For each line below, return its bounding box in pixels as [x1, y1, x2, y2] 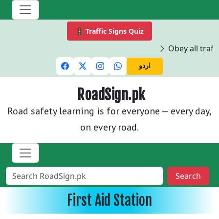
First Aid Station [67, 192, 152, 209]
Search [175, 171, 201, 181]
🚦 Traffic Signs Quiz [75, 26, 144, 36]
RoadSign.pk [77, 86, 146, 104]
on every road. [80, 121, 139, 133]
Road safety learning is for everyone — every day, [7, 105, 212, 117]
